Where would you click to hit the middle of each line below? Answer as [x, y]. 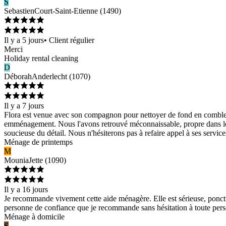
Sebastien [19, 11]
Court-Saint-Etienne [66, 11]
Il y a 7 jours [24, 105]
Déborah [18, 76]
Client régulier [72, 40]
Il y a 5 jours [24, 40]
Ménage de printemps [38, 142]
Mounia [16, 160]
